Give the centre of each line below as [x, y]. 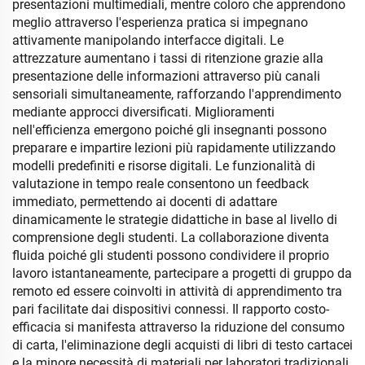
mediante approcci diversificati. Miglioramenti [143, 112]
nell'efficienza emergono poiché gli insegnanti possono [169, 130]
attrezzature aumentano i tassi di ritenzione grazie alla [168, 58]
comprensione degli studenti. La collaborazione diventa [171, 237]
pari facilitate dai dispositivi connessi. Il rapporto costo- [171, 309]
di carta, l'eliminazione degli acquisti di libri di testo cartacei [182, 345]
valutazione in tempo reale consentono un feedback [161, 184]
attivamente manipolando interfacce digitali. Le [148, 40]
